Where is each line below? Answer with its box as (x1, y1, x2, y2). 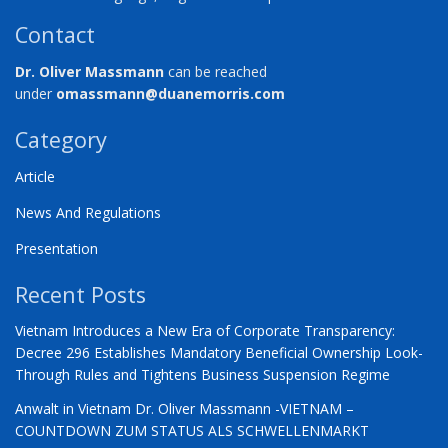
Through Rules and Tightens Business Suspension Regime (15, 365, 390, 385)
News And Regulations (15, 202, 161, 222)
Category (15, 124, 107, 154)
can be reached (164, 61, 267, 81)
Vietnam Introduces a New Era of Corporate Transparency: (15, 321, 395, 341)
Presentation (15, 238, 98, 258)
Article (15, 166, 55, 186)
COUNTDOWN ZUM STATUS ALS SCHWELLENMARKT (15, 421, 369, 441)
